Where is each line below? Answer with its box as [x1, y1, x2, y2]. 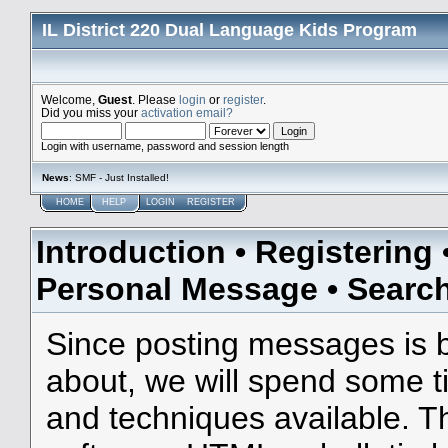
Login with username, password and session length [41, 140, 289, 152]
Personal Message [36, 270, 318, 307]
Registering [255, 233, 433, 270]
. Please [132, 93, 179, 106]
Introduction [36, 233, 226, 270]
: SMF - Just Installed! [69, 172, 169, 183]
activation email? [141, 106, 233, 119]
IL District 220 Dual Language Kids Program [42, 20, 417, 40]
